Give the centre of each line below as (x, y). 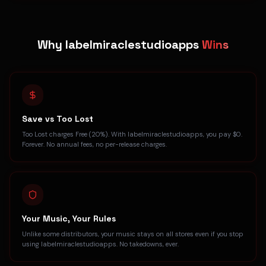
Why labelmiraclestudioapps (120, 45)
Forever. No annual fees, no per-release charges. (94, 144)
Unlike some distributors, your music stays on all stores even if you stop (133, 234)
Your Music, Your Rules (69, 218)
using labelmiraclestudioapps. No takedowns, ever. (100, 244)
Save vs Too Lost (58, 119)
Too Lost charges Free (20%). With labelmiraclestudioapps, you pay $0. (132, 134)
